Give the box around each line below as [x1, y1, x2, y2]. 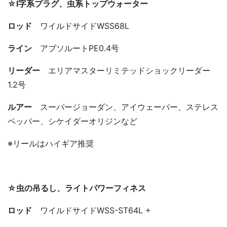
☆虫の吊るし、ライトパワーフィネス [8, 182, 146, 193]
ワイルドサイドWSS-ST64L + [32, 205, 151, 215]
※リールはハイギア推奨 [8, 138, 94, 148]
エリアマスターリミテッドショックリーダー [40, 65, 210, 75]
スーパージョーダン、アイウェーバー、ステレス [40, 101, 218, 112]
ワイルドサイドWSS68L [32, 20, 129, 31]
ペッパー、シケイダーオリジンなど [8, 116, 137, 126]
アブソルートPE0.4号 [32, 43, 119, 53]
